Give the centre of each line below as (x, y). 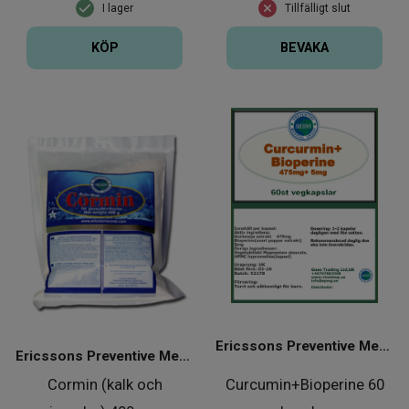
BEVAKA (304, 48)
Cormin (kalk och (105, 384)
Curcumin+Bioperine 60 (304, 384)
